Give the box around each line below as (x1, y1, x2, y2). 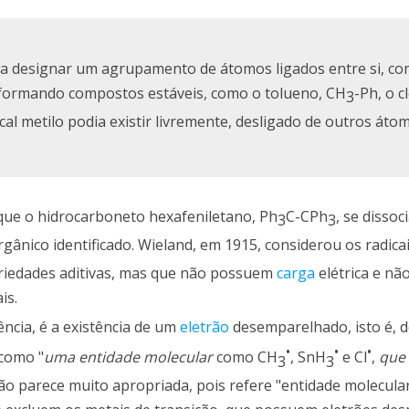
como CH (213, 347, 278, 368)
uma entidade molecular (44, 347, 213, 368)
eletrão (180, 316, 229, 337)
